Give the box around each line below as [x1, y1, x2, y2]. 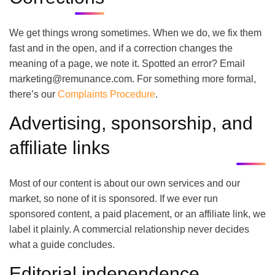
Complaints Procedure [58, 89, 155, 99]
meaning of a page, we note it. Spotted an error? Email [9, 58, 245, 69]
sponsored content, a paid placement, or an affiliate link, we [9, 209, 266, 219]
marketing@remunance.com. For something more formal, [9, 74, 256, 84]
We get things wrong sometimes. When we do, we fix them [9, 28, 261, 38]
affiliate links [9, 137, 110, 158]
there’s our [9, 89, 55, 99]
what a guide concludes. [9, 239, 115, 250]
